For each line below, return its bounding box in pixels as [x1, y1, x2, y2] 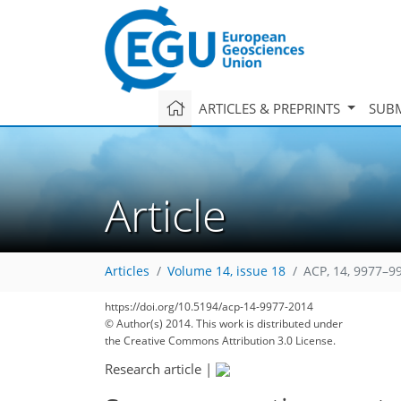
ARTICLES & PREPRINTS [198, 98, 344, 117]
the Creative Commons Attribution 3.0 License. [105, 333, 336, 348]
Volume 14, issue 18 [167, 263, 286, 280]
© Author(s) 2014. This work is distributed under [105, 316, 343, 331]
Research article [105, 359, 201, 378]
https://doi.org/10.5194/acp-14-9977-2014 [105, 299, 313, 314]
